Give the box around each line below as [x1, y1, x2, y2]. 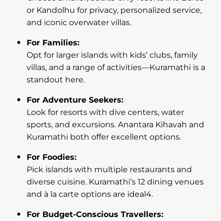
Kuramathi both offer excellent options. [27, 131, 181, 144]
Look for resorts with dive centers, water [27, 106, 184, 119]
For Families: [27, 37, 79, 50]
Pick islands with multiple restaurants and [27, 163, 192, 177]
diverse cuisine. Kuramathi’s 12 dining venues [27, 176, 204, 189]
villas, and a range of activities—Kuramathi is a [27, 61, 205, 74]
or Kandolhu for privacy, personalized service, [27, 4, 202, 17]
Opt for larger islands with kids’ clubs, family [27, 49, 198, 62]
